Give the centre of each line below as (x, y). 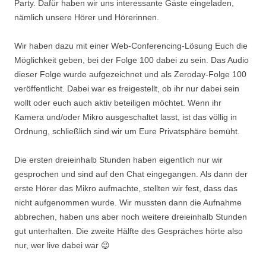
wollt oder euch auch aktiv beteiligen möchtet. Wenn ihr (118, 103)
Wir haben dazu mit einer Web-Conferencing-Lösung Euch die (131, 46)
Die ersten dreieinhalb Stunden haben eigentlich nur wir (118, 160)
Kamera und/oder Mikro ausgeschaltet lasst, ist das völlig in (126, 117)
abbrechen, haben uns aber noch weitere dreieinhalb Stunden (131, 217)
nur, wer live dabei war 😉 (62, 245)
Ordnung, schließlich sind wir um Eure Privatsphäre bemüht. (128, 131)
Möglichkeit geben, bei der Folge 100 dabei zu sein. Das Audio (132, 60)
